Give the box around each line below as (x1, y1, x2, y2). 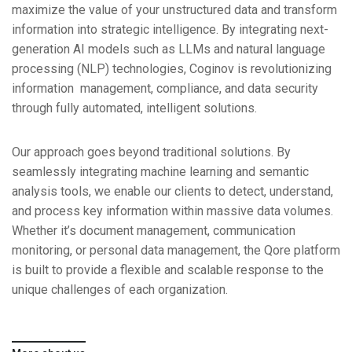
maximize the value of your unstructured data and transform (12, 2, 337, 18)
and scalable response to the (161, 262, 324, 277)
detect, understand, (229, 183, 333, 199)
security (274, 81, 318, 97)
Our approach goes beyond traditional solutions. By (12, 144, 291, 159)
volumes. (284, 203, 333, 218)
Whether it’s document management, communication (12, 222, 295, 238)
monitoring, (12, 242, 75, 258)
